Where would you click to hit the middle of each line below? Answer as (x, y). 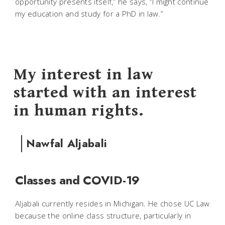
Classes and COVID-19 (77, 180)
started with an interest (105, 92)
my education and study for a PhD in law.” (89, 14)
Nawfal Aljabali (66, 143)
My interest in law (83, 74)
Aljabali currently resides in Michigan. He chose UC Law (113, 203)
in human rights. (79, 110)
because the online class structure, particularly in (103, 215)
